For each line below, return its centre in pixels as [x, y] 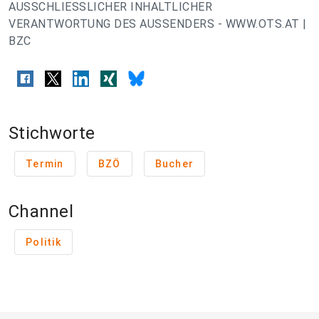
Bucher [174, 164]
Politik [43, 242]
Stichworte [52, 134]
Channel [41, 212]
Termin [45, 164]
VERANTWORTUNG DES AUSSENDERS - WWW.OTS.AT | [158, 24]
